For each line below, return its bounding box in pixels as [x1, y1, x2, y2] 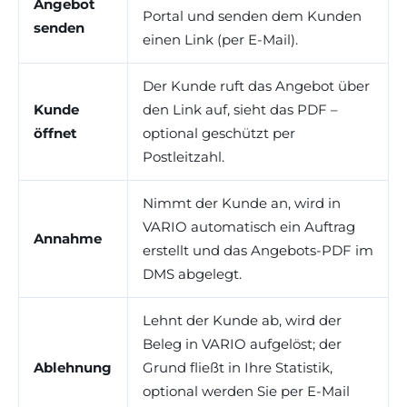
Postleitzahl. [143, 147, 224, 165]
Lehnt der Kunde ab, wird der [143, 311, 342, 329]
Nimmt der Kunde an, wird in [143, 194, 341, 212]
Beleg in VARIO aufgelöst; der [143, 334, 342, 352]
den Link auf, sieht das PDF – [143, 100, 338, 118]
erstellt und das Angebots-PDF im [143, 241, 373, 259]
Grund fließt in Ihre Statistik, [143, 358, 333, 376]
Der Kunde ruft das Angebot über [143, 76, 370, 94]
